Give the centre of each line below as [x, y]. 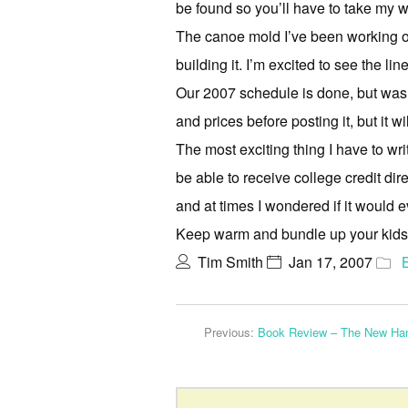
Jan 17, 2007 [331, 262]
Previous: [231, 332]
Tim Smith [230, 262]
